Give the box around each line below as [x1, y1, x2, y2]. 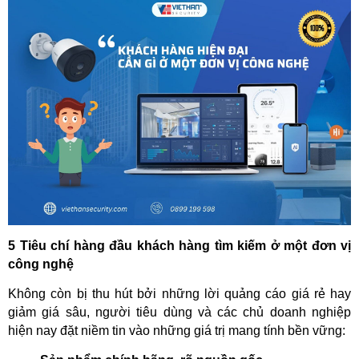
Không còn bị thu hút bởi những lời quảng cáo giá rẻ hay [8, 286, 351, 301]
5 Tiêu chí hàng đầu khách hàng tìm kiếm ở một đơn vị [8, 238, 351, 252]
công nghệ [8, 256, 74, 271]
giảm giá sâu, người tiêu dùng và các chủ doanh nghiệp [8, 305, 351, 319]
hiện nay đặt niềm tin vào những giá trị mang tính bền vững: [8, 323, 345, 337]
